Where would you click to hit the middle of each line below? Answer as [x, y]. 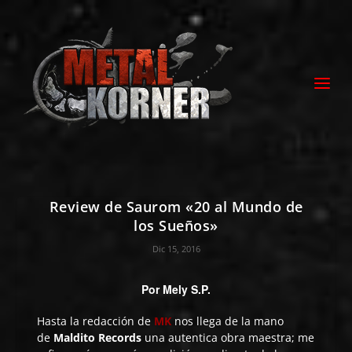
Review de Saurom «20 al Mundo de [176, 207]
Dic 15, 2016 [176, 249]
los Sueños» [176, 225]
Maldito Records [98, 337]
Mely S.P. [187, 289]
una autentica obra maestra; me [230, 337]
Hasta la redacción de [96, 321]
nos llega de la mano [228, 321]
